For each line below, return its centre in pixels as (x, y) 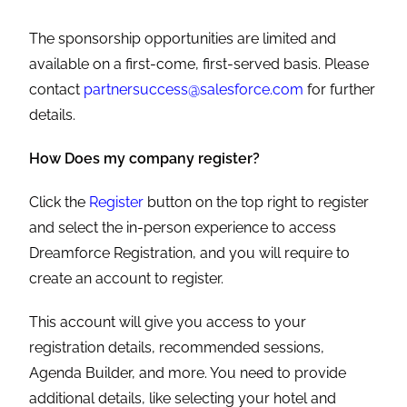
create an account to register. (127, 279)
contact (57, 90)
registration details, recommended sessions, (177, 348)
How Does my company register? (145, 159)
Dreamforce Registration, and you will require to (190, 253)
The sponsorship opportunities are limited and (183, 39)
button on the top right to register (257, 203)
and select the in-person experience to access (183, 228)
